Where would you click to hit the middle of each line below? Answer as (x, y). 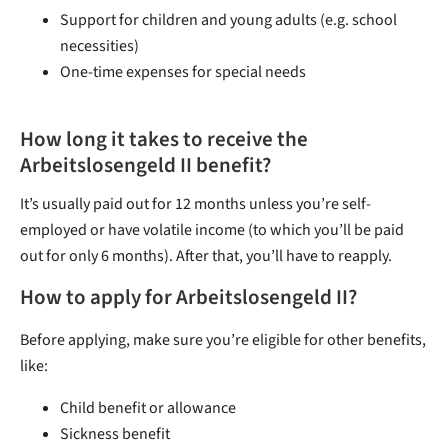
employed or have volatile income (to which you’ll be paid (212, 230)
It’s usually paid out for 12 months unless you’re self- (195, 204)
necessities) (99, 46)
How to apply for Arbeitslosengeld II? (188, 298)
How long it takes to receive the (164, 140)
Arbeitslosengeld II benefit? (145, 166)
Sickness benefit (115, 434)
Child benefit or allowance (148, 408)
